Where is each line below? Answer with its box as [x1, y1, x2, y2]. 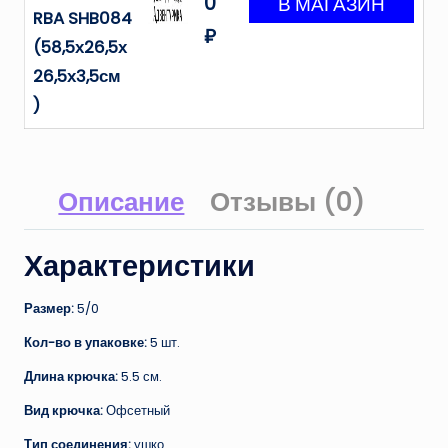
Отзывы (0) [210, 184, 364, 221]
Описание [58, 184, 185, 221]
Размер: [24, 300, 77, 318]
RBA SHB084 [33, 7, 132, 31]
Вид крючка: [24, 402, 106, 420]
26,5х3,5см [33, 65, 121, 89]
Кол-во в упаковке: [24, 334, 150, 352]
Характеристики [24, 247, 255, 285]
